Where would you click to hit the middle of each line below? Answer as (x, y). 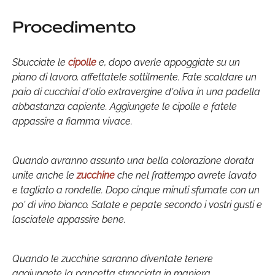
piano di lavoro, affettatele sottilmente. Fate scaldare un (134, 77)
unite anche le (45, 175)
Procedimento (74, 27)
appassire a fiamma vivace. (72, 121)
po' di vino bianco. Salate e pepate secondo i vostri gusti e (137, 205)
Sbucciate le (40, 62)
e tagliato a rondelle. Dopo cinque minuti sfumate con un (136, 190)
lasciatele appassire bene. (69, 219)
